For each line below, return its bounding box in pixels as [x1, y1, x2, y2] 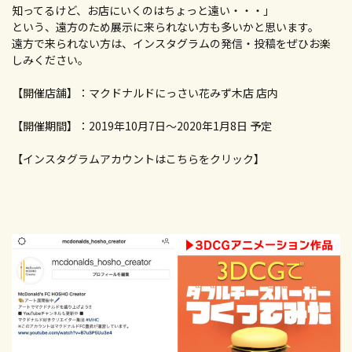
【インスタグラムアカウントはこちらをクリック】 [12, 151, 265, 167]
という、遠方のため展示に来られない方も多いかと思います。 [12, 19, 319, 35]
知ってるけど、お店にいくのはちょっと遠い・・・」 [12, 2, 274, 19]
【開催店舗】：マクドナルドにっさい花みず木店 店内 [12, 85, 278, 101]
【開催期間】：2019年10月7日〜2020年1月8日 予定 [12, 118, 272, 134]
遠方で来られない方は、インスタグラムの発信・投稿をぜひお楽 [12, 35, 331, 52]
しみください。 [12, 52, 89, 68]
